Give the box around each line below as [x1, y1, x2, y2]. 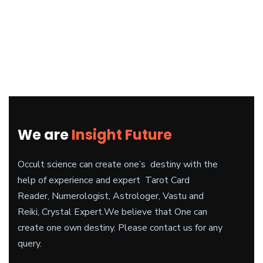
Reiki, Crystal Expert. [18, 205, 104, 218]
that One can [152, 205, 207, 218]
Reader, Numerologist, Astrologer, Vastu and [18, 190, 204, 203]
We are [18, 125, 72, 144]
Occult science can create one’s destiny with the [18, 158, 218, 171]
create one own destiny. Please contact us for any [18, 221, 222, 234]
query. [18, 237, 42, 250]
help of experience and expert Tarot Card [18, 174, 190, 187]
